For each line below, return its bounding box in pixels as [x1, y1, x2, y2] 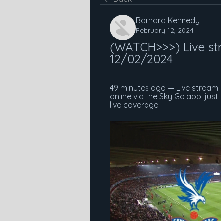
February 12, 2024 [136, 26, 194, 35]
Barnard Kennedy [136, 15, 200, 25]
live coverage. [110, 100, 160, 110]
